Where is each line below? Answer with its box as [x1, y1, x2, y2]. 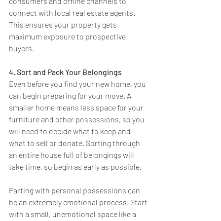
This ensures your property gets [9, 20, 118, 30]
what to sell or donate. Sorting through [9, 138, 142, 148]
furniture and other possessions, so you [9, 114, 146, 124]
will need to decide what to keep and [9, 126, 132, 136]
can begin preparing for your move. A [9, 91, 133, 101]
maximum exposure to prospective [9, 32, 127, 41]
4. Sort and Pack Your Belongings [9, 67, 122, 77]
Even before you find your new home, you [9, 79, 147, 89]
